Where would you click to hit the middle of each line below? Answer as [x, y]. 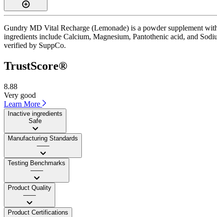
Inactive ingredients [35, 113]
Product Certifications [38, 212]
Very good [20, 95]
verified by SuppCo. [35, 45]
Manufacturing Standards [43, 138]
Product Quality [30, 187]
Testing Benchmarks [37, 163]
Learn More [23, 104]
